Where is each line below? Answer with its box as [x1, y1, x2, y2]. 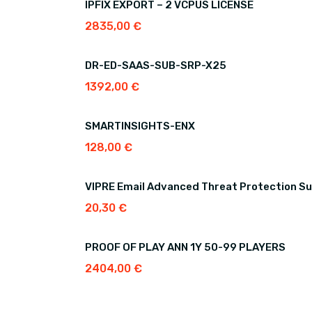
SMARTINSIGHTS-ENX [85, 120, 195, 132]
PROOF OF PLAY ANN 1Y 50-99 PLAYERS [85, 241, 286, 253]
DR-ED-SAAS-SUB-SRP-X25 [85, 59, 226, 72]
